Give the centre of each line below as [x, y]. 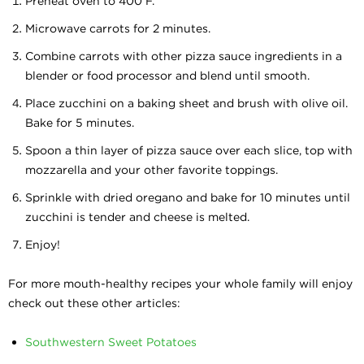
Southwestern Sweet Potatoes [113, 342]
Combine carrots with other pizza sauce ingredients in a [184, 56]
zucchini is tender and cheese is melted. [139, 217]
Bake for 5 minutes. [81, 123]
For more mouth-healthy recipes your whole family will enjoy [180, 284]
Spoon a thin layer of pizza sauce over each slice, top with [189, 150]
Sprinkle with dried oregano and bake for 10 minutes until [188, 197]
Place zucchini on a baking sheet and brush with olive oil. [186, 103]
